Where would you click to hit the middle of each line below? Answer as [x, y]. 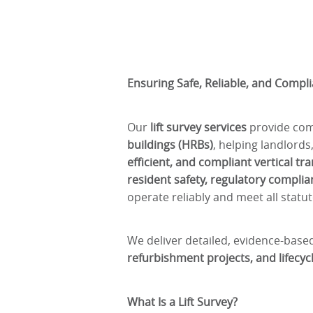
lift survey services [198, 127]
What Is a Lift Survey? [182, 301]
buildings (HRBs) [170, 144]
